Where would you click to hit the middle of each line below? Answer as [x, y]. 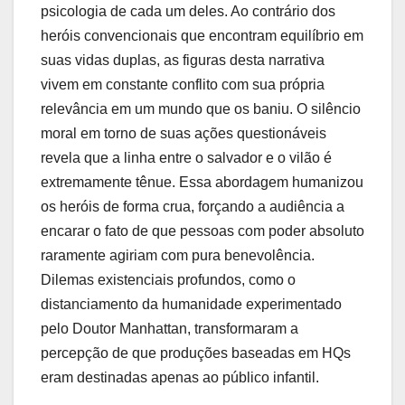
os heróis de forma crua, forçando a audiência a [193, 207]
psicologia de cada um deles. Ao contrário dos [188, 12]
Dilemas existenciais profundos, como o [168, 280]
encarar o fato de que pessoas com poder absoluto [202, 231]
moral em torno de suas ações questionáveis [184, 134]
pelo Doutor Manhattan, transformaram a [170, 329]
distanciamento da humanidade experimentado [191, 305]
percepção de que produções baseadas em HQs [196, 353]
